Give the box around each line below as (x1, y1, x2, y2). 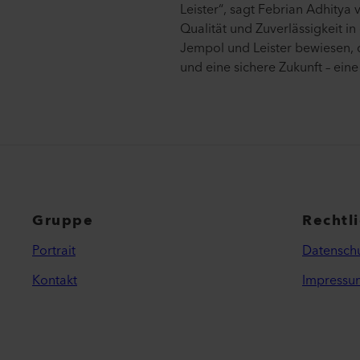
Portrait (32, 239, 76, 262)
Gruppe (32, 207, 93, 233)
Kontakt (32, 268, 77, 292)
